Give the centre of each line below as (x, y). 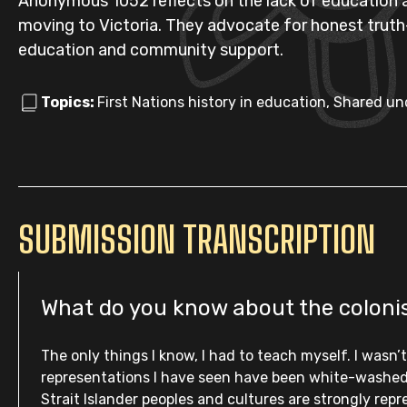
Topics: (69, 102)
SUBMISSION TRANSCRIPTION (197, 240)
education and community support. (151, 50)
